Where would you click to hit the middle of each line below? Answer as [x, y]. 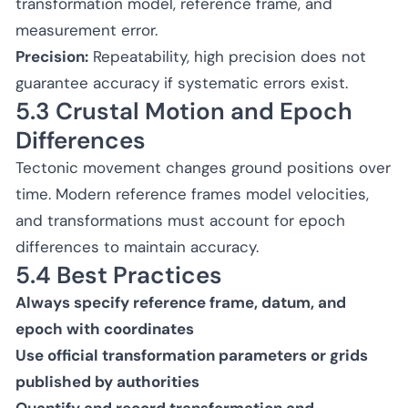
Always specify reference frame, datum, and [181, 302]
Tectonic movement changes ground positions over [203, 167]
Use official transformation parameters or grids [192, 355]
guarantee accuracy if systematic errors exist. [182, 82]
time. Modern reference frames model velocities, [192, 194]
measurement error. [87, 30]
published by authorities [107, 381]
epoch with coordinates [105, 328]
